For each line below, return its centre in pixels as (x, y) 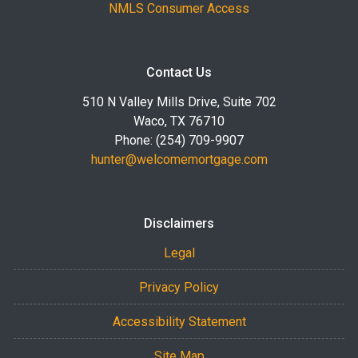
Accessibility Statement (179, 321)
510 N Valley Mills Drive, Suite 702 (179, 101)
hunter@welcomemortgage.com (179, 159)
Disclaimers (179, 223)
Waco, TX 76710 (179, 121)
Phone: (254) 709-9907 (179, 140)
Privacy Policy (179, 287)
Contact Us (179, 72)
